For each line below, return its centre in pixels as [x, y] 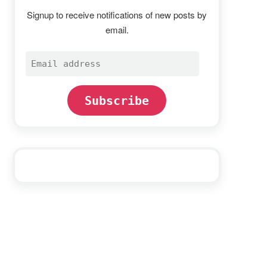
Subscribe [117, 100]
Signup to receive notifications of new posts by [117, 14]
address [44, 73]
